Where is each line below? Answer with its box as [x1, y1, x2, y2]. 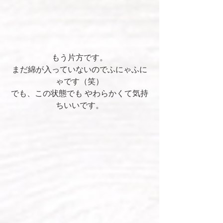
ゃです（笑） [56, 77, 104, 86]
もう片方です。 [52, 53, 108, 62]
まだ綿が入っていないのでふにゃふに [12, 65, 147, 74]
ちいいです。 [56, 101, 104, 110]
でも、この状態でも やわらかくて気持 [11, 89, 148, 98]
